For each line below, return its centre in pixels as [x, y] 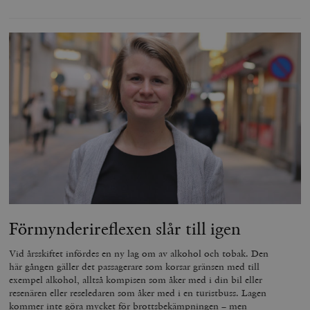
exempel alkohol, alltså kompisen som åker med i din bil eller [136, 279]
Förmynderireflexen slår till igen [125, 228]
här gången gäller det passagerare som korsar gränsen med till [135, 266]
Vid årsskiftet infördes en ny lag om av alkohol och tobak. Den [139, 253]
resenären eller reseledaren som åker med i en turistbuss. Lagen [138, 292]
